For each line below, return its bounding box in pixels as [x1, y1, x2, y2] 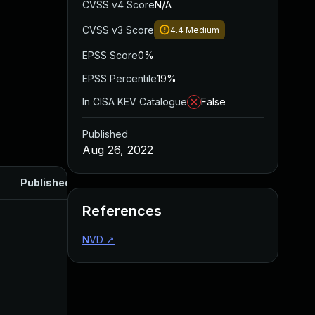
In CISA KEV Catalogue [82, 96, 187, 108]
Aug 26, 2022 [82, 143, 153, 157]
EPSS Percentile [82, 72, 157, 84]
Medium [186, 25, 219, 35]
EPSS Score [82, 49, 138, 61]
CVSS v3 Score [82, 24, 154, 36]
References [82, 202, 162, 219]
